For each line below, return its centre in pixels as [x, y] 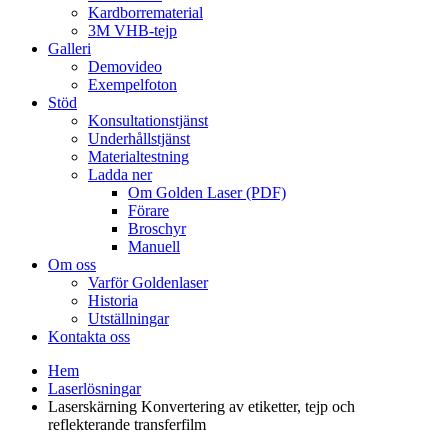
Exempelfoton [132, 84]
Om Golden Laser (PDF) [207, 192]
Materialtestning [138, 156]
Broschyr [157, 228]
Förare [148, 210]
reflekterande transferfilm [127, 424]
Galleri [69, 48]
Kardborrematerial [145, 12]
